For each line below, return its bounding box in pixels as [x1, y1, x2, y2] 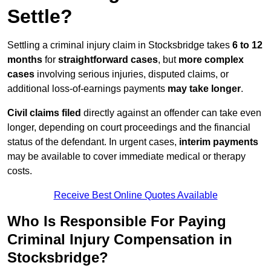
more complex [178, 54, 244, 65]
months [7, 54, 42, 65]
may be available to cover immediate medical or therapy [7, 151, 246, 162]
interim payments [179, 137, 258, 148]
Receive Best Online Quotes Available [53, 190, 218, 201]
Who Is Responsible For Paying [7, 213, 226, 230]
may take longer [168, 83, 241, 94]
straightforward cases [58, 54, 158, 65]
